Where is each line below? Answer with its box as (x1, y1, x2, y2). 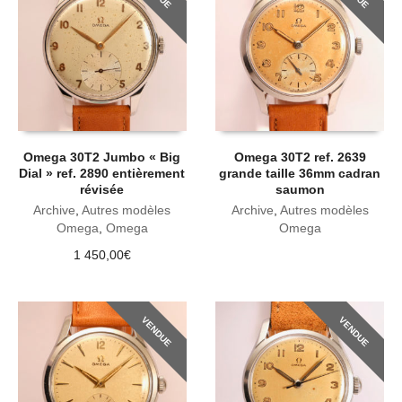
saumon (275, 182, 325, 197)
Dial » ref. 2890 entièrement (19, 166, 186, 181)
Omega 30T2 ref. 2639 (233, 150, 366, 165)
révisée (80, 182, 125, 197)
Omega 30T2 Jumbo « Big (23, 150, 181, 165)
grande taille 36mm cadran (219, 166, 381, 181)
